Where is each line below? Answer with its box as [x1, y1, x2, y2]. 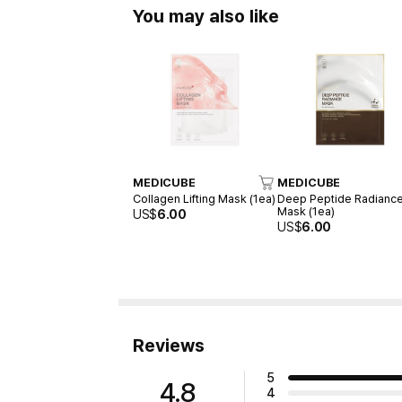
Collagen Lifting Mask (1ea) [133, 191, 275, 205]
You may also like [133, 5, 279, 28]
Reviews [133, 334, 205, 356]
